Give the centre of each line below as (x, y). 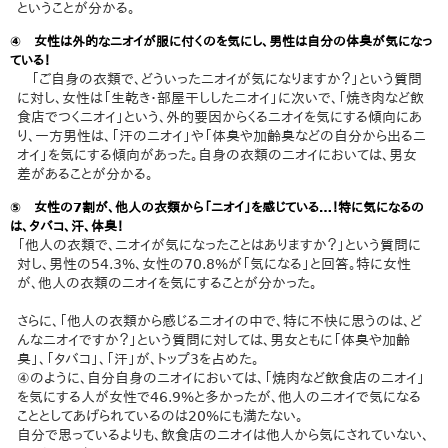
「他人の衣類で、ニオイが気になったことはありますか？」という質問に (219, 245)
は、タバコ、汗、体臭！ (66, 227)
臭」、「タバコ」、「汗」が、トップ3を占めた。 (138, 359)
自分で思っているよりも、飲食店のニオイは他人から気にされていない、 (223, 435)
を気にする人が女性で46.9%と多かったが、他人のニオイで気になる (219, 397)
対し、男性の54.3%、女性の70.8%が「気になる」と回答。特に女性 (214, 264)
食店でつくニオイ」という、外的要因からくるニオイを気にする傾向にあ (220, 117)
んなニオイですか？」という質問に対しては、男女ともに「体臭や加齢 (214, 340)
